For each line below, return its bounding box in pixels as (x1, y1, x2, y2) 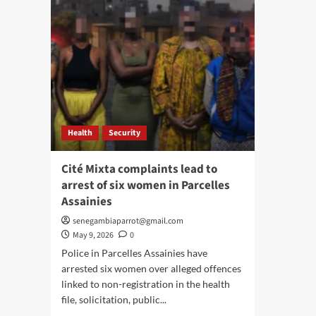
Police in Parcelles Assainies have (61, 246, 207, 259)
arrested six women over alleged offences (61, 262, 241, 274)
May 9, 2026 (73, 229, 114, 241)
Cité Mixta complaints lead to (61, 160, 217, 178)
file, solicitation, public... (61, 293, 166, 305)
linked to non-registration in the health (61, 277, 230, 290)
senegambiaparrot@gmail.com (73, 214, 183, 227)
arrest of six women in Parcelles (61, 176, 230, 194)
